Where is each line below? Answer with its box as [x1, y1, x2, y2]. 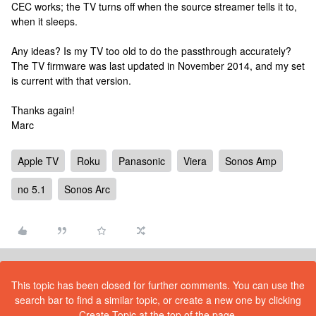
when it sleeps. [11, 14, 78, 28]
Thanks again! [11, 103, 75, 117]
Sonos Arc [64, 182, 110, 196]
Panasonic [119, 154, 165, 168]
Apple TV [18, 154, 59, 168]
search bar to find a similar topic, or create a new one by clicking [15, 293, 301, 307]
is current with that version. [11, 73, 131, 87]
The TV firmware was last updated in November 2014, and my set [11, 59, 305, 73]
